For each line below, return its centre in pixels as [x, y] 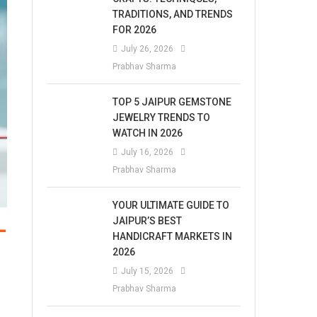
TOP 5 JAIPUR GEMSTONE [172, 102]
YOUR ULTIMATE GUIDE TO [171, 205]
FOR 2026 [135, 30]
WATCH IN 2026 [148, 133]
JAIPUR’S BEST [148, 221]
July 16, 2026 [148, 152]
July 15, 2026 [148, 271]
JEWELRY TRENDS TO [162, 117]
